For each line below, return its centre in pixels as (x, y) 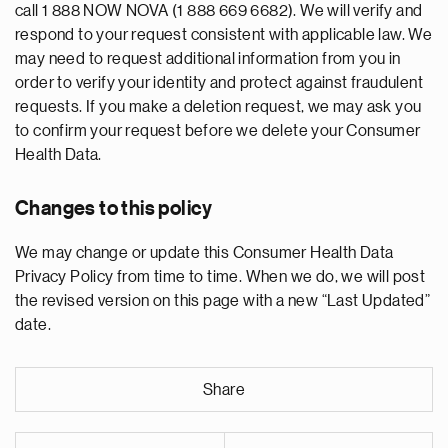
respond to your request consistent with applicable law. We (224, 35)
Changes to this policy (114, 209)
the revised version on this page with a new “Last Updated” (223, 301)
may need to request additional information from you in (208, 59)
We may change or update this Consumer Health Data (204, 253)
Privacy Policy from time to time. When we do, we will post (220, 277)
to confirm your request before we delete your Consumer (218, 131)
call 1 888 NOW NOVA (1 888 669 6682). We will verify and (219, 11)
